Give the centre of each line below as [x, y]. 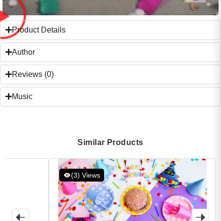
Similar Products [110, 142]
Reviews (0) [33, 74]
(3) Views [86, 175]
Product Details [39, 30]
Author [23, 52]
